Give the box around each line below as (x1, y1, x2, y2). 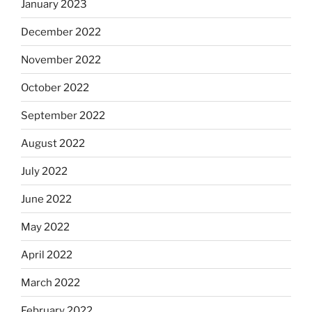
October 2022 (21, 81, 89, 94)
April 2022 (21, 248, 72, 261)
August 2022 (21, 136, 85, 150)
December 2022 (21, 25, 101, 38)
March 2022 (21, 276, 80, 289)
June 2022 (21, 192, 72, 205)
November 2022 (21, 53, 101, 66)
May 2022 (21, 220, 70, 233)
